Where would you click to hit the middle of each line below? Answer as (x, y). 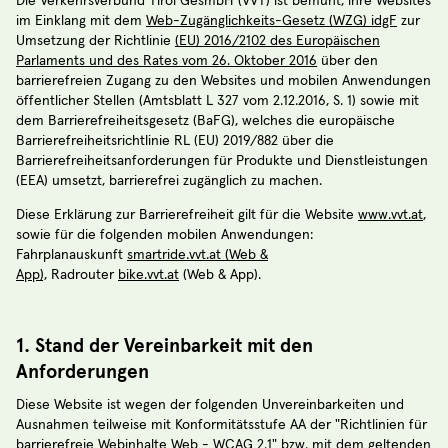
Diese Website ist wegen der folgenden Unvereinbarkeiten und (210, 404)
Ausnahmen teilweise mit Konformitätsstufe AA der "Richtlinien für (221, 424)
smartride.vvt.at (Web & (197, 255)
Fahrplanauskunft (71, 255)
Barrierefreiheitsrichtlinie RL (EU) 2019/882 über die (175, 141)
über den (347, 61)
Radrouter (82, 275)
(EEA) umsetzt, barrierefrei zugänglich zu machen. (169, 181)
